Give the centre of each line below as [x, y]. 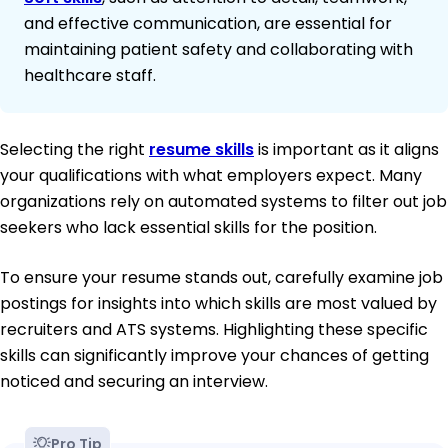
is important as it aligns [346, 150]
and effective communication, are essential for [208, 24]
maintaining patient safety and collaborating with [218, 50]
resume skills [201, 150]
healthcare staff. [90, 76]
